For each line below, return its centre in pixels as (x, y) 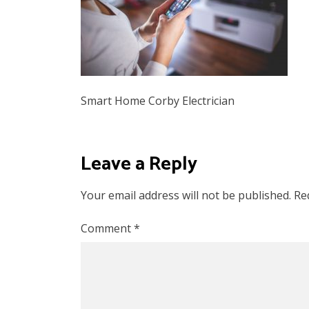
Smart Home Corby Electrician (158, 101)
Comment (107, 228)
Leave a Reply (139, 164)
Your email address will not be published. (186, 195)
